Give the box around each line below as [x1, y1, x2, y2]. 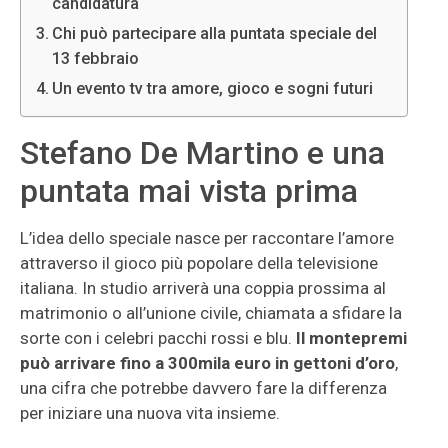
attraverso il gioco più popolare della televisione [20, 253, 378, 273]
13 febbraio [52, 49, 140, 68]
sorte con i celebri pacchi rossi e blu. [20, 328, 296, 348]
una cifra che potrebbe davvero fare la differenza [20, 378, 387, 398]
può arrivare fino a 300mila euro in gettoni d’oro [20, 353, 395, 373]
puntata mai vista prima [20, 172, 358, 210]
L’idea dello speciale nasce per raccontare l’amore [20, 228, 394, 248]
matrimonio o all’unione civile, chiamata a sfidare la [20, 303, 402, 323]
